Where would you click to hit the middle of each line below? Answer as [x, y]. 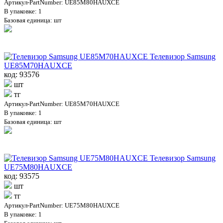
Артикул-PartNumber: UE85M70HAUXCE [62, 104]
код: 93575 [22, 176]
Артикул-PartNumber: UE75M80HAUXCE [62, 206]
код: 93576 [22, 75]
